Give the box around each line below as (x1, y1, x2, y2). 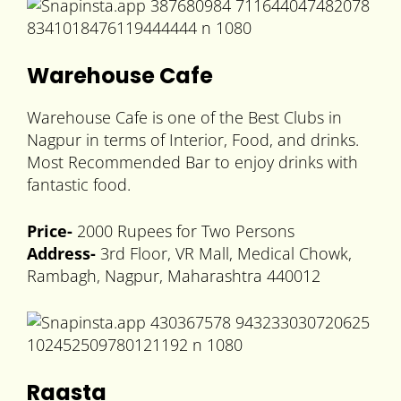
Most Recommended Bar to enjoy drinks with (27, 151, 358, 174)
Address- (27, 243, 96, 265)
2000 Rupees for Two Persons (77, 220, 294, 243)
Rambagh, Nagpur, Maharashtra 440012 (27, 265, 320, 287)
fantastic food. (27, 174, 131, 196)
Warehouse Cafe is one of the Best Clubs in (27, 107, 342, 129)
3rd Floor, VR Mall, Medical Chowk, (96, 243, 352, 265)
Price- (27, 220, 77, 243)
